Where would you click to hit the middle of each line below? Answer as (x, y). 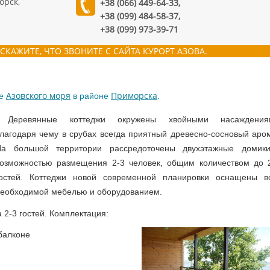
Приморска (134, 96)
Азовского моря (38, 96)
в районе (91, 96)
